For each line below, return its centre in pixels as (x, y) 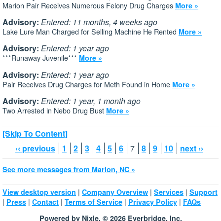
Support (203, 192)
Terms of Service (93, 202)
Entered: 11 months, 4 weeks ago (99, 22)
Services (169, 192)
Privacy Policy (153, 202)
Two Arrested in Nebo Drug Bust (54, 110)
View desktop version (39, 192)
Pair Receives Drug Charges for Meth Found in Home (87, 84)
